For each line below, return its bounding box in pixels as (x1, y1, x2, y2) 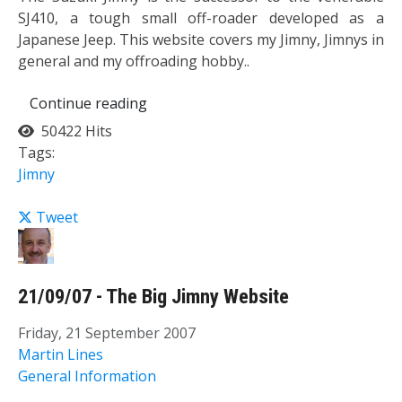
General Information (18, 366, 156, 387)
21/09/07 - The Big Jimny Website (18, 284, 289, 310)
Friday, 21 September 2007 (18, 323, 196, 344)
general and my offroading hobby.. (18, 50, 249, 71)
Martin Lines (18, 345, 103, 365)
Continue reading (30, 92, 147, 113)
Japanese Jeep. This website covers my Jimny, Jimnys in (18, 29, 384, 49)
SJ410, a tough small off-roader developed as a (18, 7, 384, 28)
